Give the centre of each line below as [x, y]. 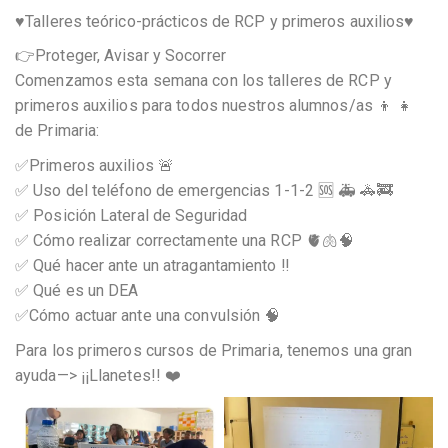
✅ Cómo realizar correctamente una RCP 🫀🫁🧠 [185, 240]
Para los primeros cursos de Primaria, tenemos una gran [214, 350]
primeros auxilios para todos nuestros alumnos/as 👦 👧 [214, 106]
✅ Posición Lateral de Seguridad [131, 215]
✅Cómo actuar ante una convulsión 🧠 [148, 315]
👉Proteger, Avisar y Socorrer [120, 56]
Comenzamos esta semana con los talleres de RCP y [203, 81]
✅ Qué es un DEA [77, 290]
